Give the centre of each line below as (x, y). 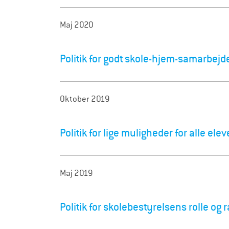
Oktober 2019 (85, 99)
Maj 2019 (76, 173)
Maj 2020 (77, 25)
